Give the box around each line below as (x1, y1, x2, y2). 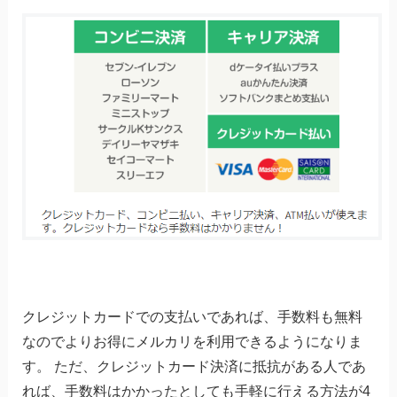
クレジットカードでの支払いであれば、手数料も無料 (21, 309, 362, 325)
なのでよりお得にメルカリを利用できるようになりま (21, 334, 362, 350)
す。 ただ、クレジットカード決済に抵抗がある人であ (21, 359, 366, 375)
